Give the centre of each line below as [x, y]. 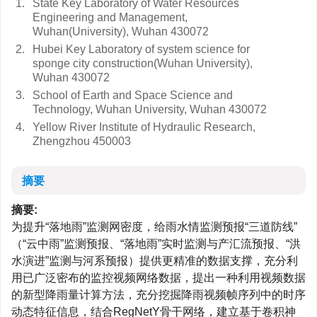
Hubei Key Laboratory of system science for [141, 49]
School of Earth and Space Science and [133, 95]
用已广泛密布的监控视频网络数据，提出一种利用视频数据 [158, 278]
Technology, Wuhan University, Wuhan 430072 [150, 109]
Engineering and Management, [110, 17]
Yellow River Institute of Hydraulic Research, [144, 127]
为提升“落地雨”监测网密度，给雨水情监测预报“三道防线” [154, 227]
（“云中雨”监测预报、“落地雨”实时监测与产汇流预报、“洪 [156, 244]
